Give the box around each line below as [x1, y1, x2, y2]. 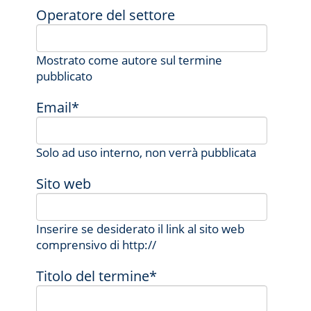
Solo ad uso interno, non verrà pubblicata [36, 144, 257, 161]
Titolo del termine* [36, 267, 158, 286]
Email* [36, 98, 80, 117]
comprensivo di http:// [36, 237, 157, 253]
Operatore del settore [36, 6, 176, 25]
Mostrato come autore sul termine [36, 52, 223, 69]
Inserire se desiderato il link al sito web [36, 221, 245, 237]
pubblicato [36, 68, 93, 85]
